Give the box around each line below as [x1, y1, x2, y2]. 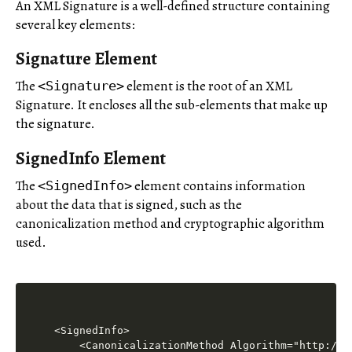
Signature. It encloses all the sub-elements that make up [16, 96, 328, 115]
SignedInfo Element [16, 145, 166, 170]
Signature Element [16, 46, 157, 71]
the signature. [16, 115, 95, 134]
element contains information [132, 176, 306, 195]
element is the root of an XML [124, 77, 292, 96]
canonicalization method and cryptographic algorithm [16, 214, 324, 233]
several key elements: [16, 15, 135, 34]
